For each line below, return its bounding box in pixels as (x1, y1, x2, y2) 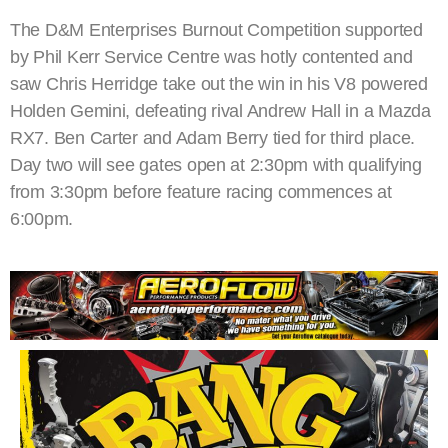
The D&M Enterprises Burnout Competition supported (10, 20, 423, 41)
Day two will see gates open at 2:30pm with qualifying (10, 155, 422, 176)
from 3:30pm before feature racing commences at (10, 182, 392, 203)
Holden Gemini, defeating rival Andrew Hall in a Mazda (10, 101, 431, 122)
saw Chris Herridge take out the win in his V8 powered (10, 74, 428, 95)
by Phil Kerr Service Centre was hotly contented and (10, 47, 413, 68)
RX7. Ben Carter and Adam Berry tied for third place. (10, 128, 415, 149)
